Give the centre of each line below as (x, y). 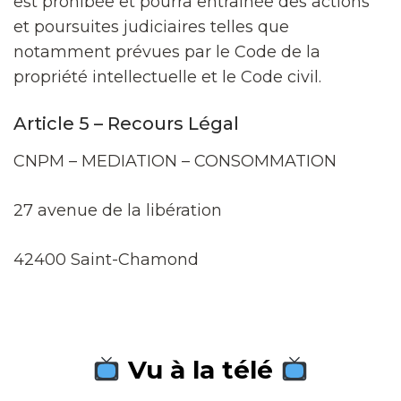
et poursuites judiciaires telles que (151, 26)
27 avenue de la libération (118, 210)
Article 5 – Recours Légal (126, 123)
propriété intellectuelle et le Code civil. (167, 77)
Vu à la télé (200, 369)
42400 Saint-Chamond (106, 259)
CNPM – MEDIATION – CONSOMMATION (175, 161)
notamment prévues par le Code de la (167, 51)
